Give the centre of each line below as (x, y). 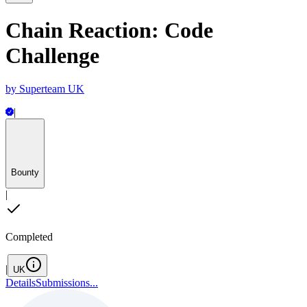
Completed (29, 237)
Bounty (25, 172)
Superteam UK (52, 89)
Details (21, 283)
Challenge (52, 55)
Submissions (63, 283)
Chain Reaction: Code (109, 30)
